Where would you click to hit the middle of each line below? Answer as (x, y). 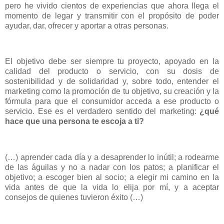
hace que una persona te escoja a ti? (74, 121)
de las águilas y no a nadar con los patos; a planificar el (112, 167)
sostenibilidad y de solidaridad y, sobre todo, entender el (112, 81)
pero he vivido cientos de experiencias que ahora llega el (112, 5)
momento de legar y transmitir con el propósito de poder (112, 15)
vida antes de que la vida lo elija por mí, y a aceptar (112, 187)
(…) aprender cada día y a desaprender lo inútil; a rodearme (112, 157)
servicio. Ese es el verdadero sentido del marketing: (102, 111)
